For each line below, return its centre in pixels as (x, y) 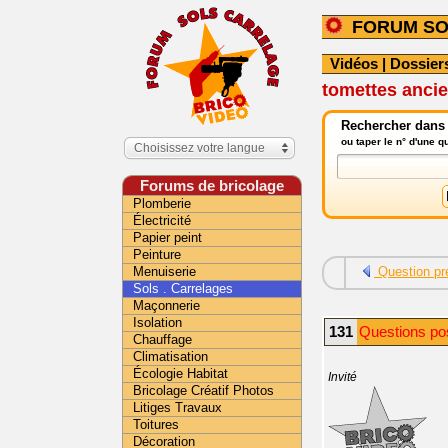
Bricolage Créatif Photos (203, 390)
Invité (342, 377)
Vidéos (354, 63)
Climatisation (170, 356)
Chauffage (162, 339)
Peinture (157, 254)
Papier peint (167, 237)
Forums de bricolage (212, 185)
